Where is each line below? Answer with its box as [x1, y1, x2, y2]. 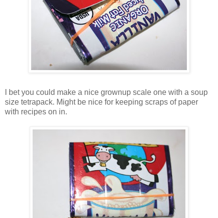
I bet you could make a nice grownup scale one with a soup [5, 88, 208, 97]
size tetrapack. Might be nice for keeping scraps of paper [5, 98, 198, 107]
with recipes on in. [5, 108, 67, 116]
